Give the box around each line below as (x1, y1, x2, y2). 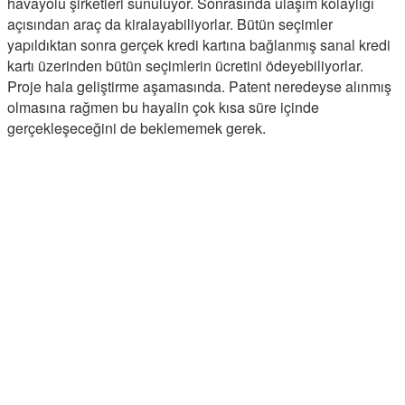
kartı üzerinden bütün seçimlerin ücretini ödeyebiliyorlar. (7, 54, 363, 76)
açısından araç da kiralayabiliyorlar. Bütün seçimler (7, 13, 333, 34)
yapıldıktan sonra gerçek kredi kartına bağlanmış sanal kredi (7, 33, 391, 55)
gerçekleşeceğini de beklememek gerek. (7, 117, 266, 138)
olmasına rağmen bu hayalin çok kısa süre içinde (7, 96, 319, 118)
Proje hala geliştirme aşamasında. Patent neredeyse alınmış (7, 75, 391, 97)
